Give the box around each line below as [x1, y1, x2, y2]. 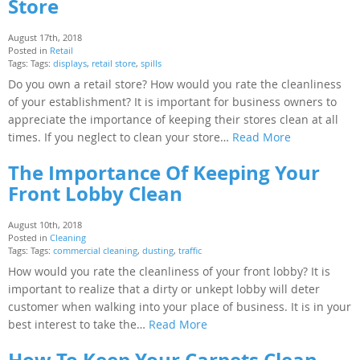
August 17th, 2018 [8, 31, 82, 43]
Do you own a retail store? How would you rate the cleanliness [8, 76, 342, 92]
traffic [178, 243, 202, 256]
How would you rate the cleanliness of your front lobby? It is [8, 263, 330, 279]
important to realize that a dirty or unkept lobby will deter [8, 280, 320, 297]
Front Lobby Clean [8, 179, 182, 207]
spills [141, 56, 162, 69]
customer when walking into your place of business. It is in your [8, 298, 351, 314]
